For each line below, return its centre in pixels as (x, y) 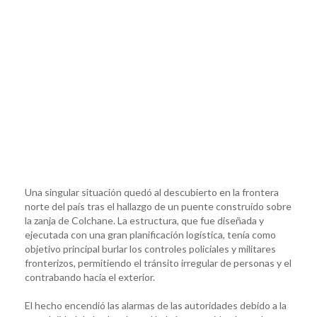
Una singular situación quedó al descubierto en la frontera (152, 192)
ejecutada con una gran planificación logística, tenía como (150, 234)
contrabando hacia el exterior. (90, 277)
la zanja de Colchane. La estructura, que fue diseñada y (144, 220)
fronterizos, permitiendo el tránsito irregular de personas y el (158, 263)
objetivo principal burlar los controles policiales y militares (150, 248)
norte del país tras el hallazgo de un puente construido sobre (158, 206)
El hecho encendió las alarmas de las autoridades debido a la (156, 305)
